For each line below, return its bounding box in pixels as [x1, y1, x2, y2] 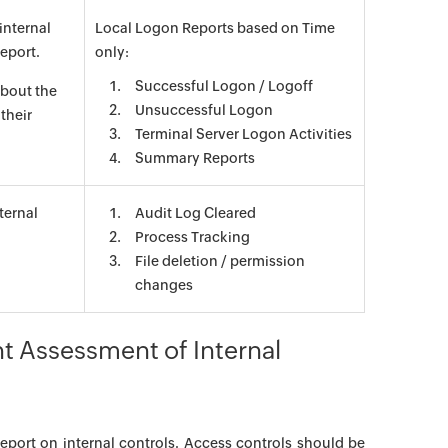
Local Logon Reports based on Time [95, 20, 335, 36]
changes [135, 277, 193, 293]
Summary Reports [135, 150, 255, 166]
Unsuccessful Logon [135, 102, 273, 118]
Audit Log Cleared [135, 205, 256, 221]
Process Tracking [135, 229, 250, 245]
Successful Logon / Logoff [135, 78, 313, 94]
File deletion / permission [135, 253, 305, 269]
